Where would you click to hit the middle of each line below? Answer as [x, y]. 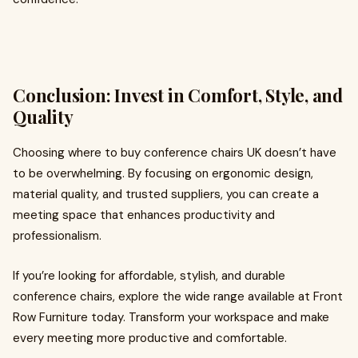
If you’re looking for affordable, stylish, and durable [149, 276]
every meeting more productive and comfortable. [150, 338]
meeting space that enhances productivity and [144, 215]
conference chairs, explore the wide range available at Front [178, 296]
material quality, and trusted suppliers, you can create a [166, 194]
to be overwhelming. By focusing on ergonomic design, [163, 173]
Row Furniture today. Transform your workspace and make [171, 317]
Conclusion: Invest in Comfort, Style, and [178, 95]
